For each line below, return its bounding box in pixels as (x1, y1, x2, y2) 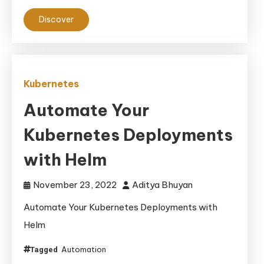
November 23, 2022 (33, 179, 117, 190)
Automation (61, 245, 106, 254)
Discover (39, 14, 74, 25)
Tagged (30, 245, 60, 254)
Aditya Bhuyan (132, 179, 193, 190)
